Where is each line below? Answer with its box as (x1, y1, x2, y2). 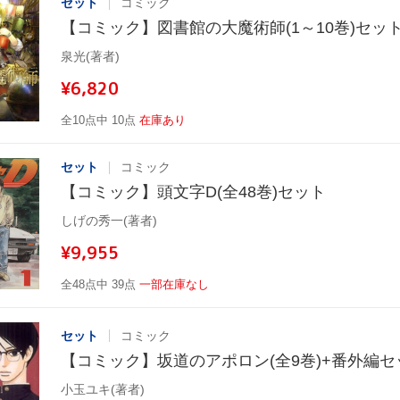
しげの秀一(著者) (61, 213, 157, 229)
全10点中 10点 (61, 113, 136, 128)
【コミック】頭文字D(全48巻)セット (61, 183, 326, 202)
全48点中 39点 (61, 278, 136, 292)
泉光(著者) (61, 49, 120, 64)
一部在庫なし (139, 278, 209, 292)
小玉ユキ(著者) (61, 381, 145, 396)
